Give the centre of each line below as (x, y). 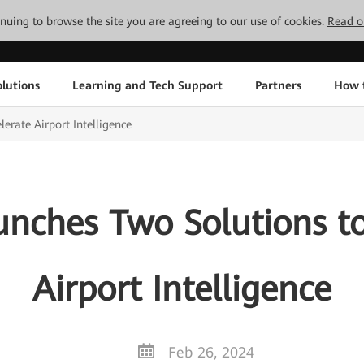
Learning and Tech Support (147, 85)
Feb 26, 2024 (211, 352)
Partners (278, 85)
